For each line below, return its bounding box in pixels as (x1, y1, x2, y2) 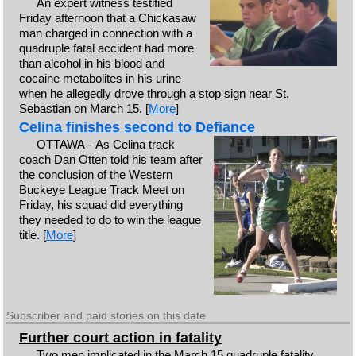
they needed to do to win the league (18, 213, 201, 226)
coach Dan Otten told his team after (18, 153, 203, 166)
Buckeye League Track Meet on (18, 183, 184, 196)
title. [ (18, 228, 46, 242)
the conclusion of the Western (18, 168, 172, 181)
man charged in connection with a (18, 25, 192, 40)
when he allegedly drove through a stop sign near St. (18, 86, 289, 100)
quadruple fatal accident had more (18, 41, 194, 55)
